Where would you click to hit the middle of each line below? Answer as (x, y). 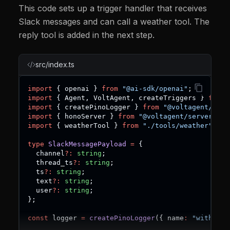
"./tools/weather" (178, 125)
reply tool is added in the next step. (87, 35)
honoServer (85, 116)
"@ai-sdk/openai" (155, 88)
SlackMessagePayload (87, 144)
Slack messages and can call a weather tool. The (114, 21)
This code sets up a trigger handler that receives (113, 8)
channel (46, 153)
